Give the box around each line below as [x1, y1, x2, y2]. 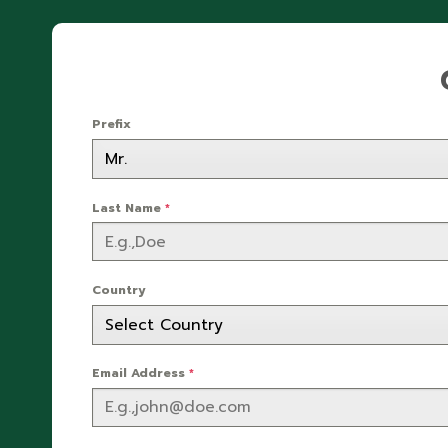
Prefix [92, 115, 131, 134]
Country [92, 280, 146, 299]
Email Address [92, 364, 189, 383]
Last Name [92, 198, 165, 217]
